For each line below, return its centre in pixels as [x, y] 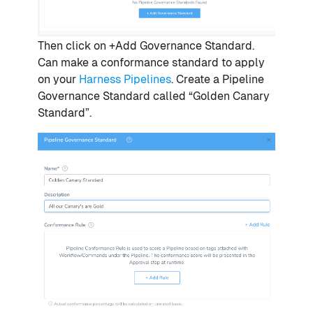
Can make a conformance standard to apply [151, 63]
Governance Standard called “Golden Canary [154, 96]
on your [58, 80]
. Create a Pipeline [218, 80]
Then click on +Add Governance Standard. [146, 46]
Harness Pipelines [125, 80]
